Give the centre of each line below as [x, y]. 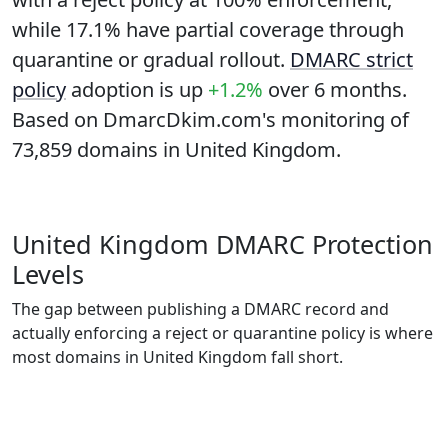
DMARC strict [351, 59]
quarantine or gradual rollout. [151, 59]
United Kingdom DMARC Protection [222, 244]
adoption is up [137, 89]
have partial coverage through [262, 29]
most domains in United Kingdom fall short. [177, 357]
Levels [48, 274]
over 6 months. [337, 89]
